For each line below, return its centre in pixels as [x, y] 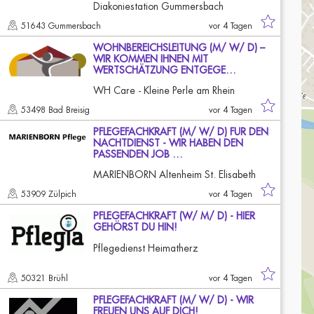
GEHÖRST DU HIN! [135, 227]
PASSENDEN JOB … [138, 154]
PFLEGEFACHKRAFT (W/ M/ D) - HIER [174, 216]
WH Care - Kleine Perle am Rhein [164, 90]
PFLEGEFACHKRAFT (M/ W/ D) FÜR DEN [181, 132]
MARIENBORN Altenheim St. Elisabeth [175, 175]
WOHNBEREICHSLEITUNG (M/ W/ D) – [179, 48]
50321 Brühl [46, 278]
